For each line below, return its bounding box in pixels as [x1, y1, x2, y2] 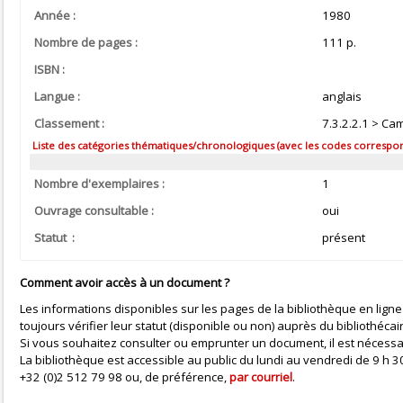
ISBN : [34, 61, 65, 77]
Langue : [34, 88, 80, 104]
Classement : [34, 115, 104, 131]
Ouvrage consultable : [34, 202, 154, 219]
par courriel [229, 369, 292, 386]
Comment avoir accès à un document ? [20, 274, 229, 291]
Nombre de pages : [34, 34, 138, 50]
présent [321, 229, 365, 246]
